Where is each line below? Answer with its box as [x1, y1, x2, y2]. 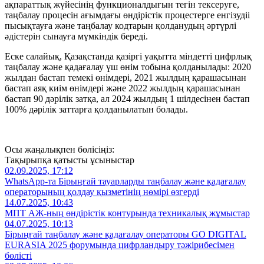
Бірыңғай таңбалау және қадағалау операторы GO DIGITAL [5, 229, 246, 239]
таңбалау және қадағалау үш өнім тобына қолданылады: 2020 [5, 61, 251, 72]
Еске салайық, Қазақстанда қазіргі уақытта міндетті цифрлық [5, 51, 252, 61]
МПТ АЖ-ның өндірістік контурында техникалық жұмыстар [5, 207, 250, 218]
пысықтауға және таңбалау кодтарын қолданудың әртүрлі [5, 20, 236, 31]
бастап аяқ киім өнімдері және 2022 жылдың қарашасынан [5, 82, 240, 93]
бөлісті [5, 250, 32, 260]
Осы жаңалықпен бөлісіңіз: [5, 144, 114, 154]
